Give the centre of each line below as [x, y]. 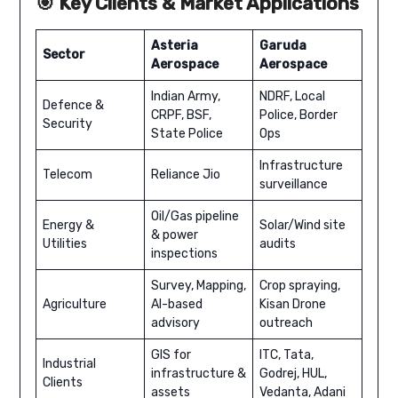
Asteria [174, 46]
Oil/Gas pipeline [195, 217]
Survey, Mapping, [198, 286]
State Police [187, 134]
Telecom [67, 175]
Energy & [68, 226]
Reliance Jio [185, 175]
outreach [286, 323]
